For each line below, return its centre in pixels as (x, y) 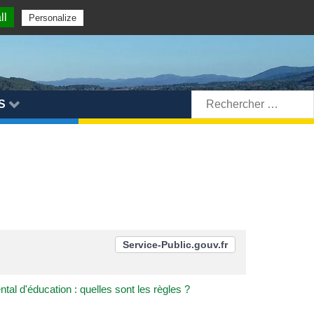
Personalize (53, 18)
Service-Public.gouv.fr (175, 244)
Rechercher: (221, 97)
